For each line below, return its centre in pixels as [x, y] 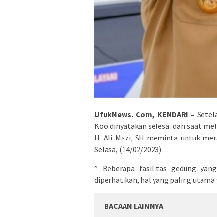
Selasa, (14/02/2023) [128, 149]
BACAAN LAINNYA [134, 206]
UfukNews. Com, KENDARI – [145, 114]
